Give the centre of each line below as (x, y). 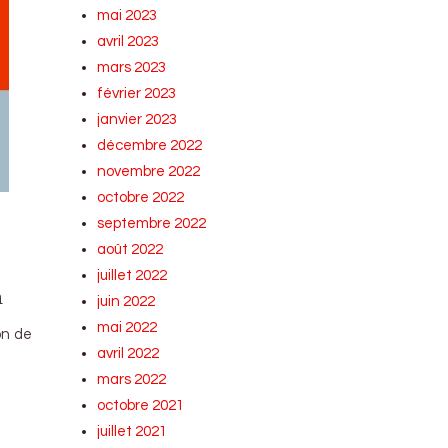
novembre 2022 (149, 171)
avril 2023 (128, 41)
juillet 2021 (132, 431)
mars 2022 (132, 379)
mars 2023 (132, 67)
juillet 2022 (132, 275)
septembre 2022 (152, 223)
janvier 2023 (137, 119)
